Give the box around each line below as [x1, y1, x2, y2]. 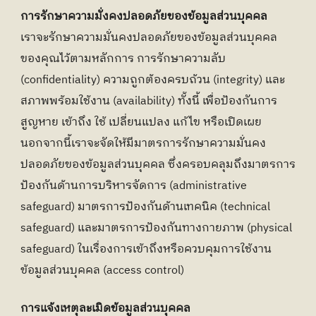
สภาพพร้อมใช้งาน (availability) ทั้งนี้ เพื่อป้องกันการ [20, 92, 277, 111]
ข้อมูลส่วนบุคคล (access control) [20, 261, 184, 280]
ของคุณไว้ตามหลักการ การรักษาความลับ [20, 49, 226, 68]
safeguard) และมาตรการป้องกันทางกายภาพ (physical [20, 219, 292, 238]
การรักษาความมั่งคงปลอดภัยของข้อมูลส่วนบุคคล [20, 7, 267, 26]
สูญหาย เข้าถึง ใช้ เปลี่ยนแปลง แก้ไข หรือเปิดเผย [20, 113, 262, 132]
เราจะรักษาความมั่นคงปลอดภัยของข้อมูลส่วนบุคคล [20, 28, 277, 47]
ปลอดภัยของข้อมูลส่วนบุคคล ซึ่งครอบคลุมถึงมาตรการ [20, 155, 296, 174]
